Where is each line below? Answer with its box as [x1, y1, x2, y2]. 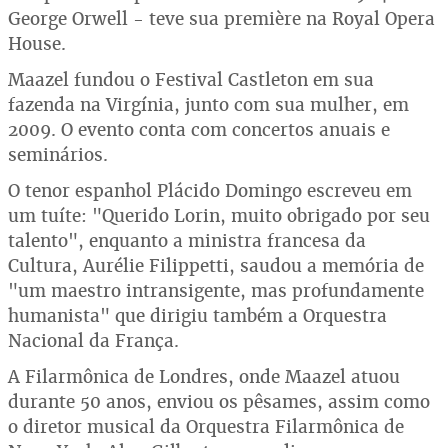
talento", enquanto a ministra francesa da [8, 229, 366, 252]
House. [8, 32, 66, 55]
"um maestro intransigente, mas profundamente [8, 279, 424, 302]
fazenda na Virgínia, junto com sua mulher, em [8, 93, 409, 116]
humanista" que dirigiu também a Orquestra [8, 304, 387, 327]
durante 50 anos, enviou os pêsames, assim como [8, 390, 430, 413]
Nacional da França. [8, 329, 179, 352]
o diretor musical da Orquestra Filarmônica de [8, 415, 404, 438]
